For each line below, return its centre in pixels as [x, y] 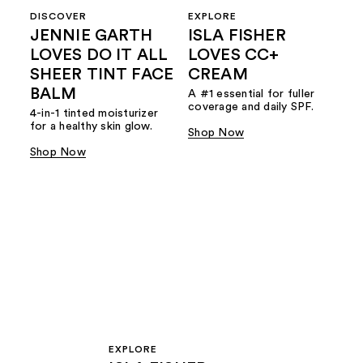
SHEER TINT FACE [102, 75]
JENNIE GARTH [91, 36]
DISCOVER [58, 17]
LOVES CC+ [234, 56]
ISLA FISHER [237, 36]
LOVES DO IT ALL [99, 56]
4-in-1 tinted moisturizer [94, 114]
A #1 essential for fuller [252, 94]
